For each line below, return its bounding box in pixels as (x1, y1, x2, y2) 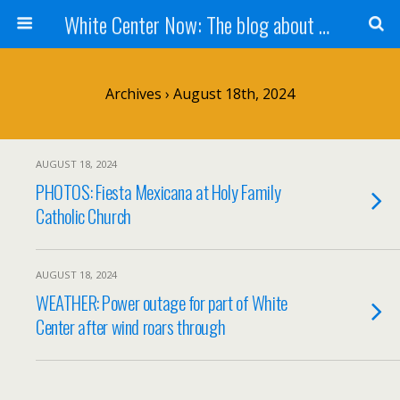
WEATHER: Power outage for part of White (36, 288, 287, 316)
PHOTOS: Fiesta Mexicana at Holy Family (36, 178, 281, 205)
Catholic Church (36, 202, 131, 229)
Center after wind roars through (36, 312, 226, 340)
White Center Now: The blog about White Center (318, 8, 329, 40)
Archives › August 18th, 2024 (105, 84, 295, 104)
